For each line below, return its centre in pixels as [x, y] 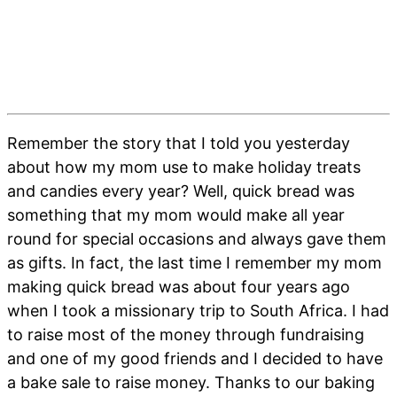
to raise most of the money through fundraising [186, 334]
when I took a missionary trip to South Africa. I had [198, 310]
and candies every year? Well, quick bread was [181, 191]
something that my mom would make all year [176, 214]
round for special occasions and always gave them [197, 238]
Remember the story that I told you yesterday [179, 143]
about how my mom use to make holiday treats [184, 167]
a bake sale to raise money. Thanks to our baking [191, 382]
